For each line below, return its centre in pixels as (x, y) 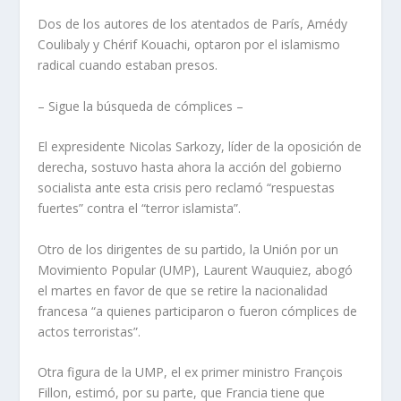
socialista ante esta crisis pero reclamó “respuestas (187, 188)
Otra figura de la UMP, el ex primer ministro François (191, 371)
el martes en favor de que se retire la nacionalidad (183, 290)
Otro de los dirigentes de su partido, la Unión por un (188, 249)
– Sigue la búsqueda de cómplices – (141, 106)
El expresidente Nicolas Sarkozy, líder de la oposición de (200, 147)
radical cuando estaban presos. (128, 65)
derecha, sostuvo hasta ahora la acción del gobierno (190, 167)
